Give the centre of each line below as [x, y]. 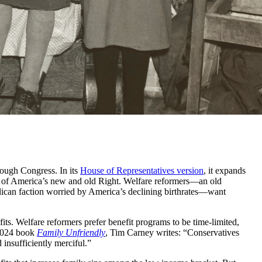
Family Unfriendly [71, 232]
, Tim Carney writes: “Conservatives [172, 232]
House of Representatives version [142, 170]
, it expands [225, 170]
